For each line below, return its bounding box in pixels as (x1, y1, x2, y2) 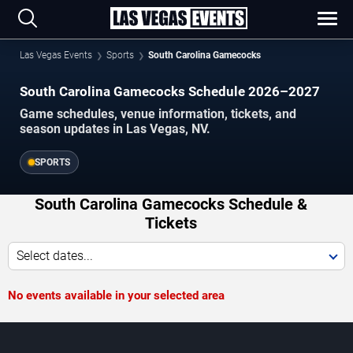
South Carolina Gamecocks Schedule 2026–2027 (20, 84, 320, 99)
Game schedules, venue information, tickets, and (20, 106, 296, 122)
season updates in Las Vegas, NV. (20, 121, 210, 137)
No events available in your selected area (8, 288, 225, 303)
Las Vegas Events (20, 50, 92, 61)
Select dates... (17, 248, 93, 264)
